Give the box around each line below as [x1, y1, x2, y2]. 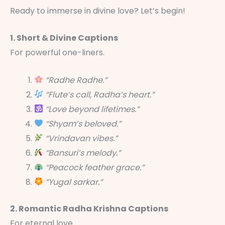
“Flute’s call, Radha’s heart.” [45, 88, 155, 100]
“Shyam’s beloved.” [45, 118, 122, 130]
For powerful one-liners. [10, 47, 104, 59]
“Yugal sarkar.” [45, 176, 103, 188]
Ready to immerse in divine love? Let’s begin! [10, 5, 185, 17]
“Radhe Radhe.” [45, 74, 107, 86]
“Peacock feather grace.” [45, 161, 145, 173]
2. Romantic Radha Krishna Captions [10, 202, 168, 214]
